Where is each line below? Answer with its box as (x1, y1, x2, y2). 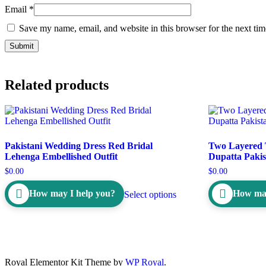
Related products (5, 77, 109, 93)
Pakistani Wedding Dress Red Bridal (5, 140, 153, 151)
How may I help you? (29, 188, 115, 199)
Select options (124, 189, 176, 200)
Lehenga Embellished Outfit (5, 151, 118, 161)
